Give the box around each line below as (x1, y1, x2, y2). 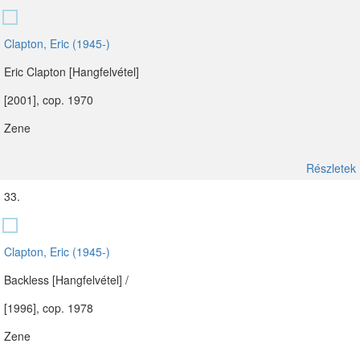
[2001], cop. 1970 (4, 92, 93, 108)
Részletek (306, 160, 356, 176)
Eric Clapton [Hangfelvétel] (4, 63, 139, 80)
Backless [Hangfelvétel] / (4, 272, 129, 288)
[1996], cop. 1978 (4, 300, 93, 316)
